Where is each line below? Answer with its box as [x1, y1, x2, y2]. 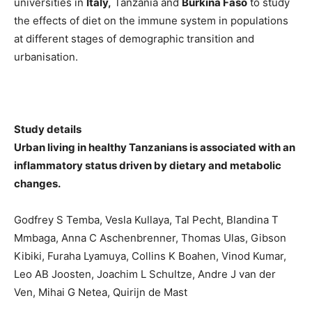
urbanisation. [14, 49, 78, 63]
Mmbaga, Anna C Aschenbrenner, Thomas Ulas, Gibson [14, 231, 286, 244]
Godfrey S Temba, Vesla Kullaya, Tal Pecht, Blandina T [14, 212, 279, 226]
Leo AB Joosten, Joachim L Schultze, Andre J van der [14, 267, 276, 281]
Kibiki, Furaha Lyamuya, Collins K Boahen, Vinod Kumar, [14, 249, 286, 263]
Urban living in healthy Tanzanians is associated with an [14, 140, 295, 154]
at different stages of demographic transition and [14, 31, 254, 45]
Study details [14, 122, 81, 136]
